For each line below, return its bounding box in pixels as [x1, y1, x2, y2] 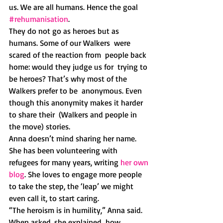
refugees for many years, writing [9, 157, 120, 167]
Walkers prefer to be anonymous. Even [9, 86, 144, 96]
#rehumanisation [9, 14, 68, 24]
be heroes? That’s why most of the [9, 74, 129, 84]
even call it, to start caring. [9, 193, 101, 203]
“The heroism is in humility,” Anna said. [9, 205, 144, 215]
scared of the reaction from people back [9, 50, 148, 60]
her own [120, 157, 150, 167]
